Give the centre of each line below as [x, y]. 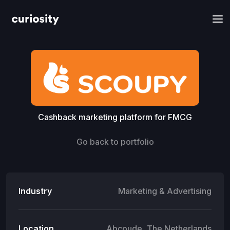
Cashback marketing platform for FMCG [115, 117]
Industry [35, 191]
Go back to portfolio [115, 141]
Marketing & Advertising [165, 191]
